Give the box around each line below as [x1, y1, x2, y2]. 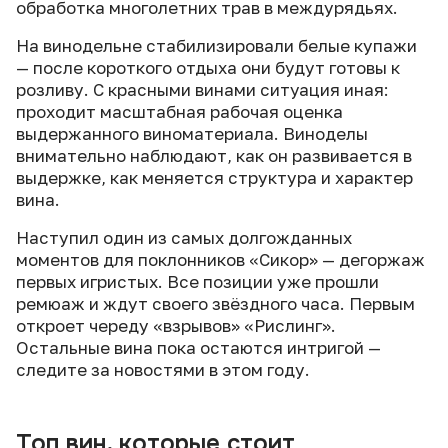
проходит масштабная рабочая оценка [16, 101, 343, 122]
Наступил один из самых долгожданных [16, 227, 352, 248]
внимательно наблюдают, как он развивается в [16, 145, 412, 166]
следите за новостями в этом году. [16, 359, 310, 380]
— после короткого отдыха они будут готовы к [16, 57, 400, 78]
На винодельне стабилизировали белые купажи [16, 35, 417, 56]
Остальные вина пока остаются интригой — [16, 337, 381, 358]
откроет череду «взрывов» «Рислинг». [16, 315, 336, 336]
